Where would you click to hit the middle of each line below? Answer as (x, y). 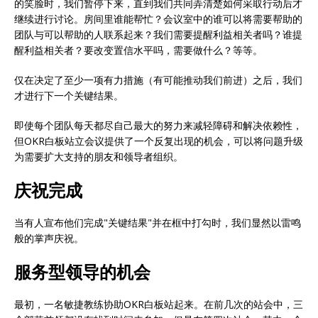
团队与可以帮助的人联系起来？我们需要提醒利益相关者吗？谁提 (158, 34)
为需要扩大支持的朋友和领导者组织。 (99, 156)
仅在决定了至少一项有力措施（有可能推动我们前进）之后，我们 (158, 79)
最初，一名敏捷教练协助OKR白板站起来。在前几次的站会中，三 (159, 304)
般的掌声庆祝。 (49, 238)
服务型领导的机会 (82, 271)
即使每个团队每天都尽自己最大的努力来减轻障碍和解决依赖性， (158, 125)
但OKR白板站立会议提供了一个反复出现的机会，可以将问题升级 (159, 141)
